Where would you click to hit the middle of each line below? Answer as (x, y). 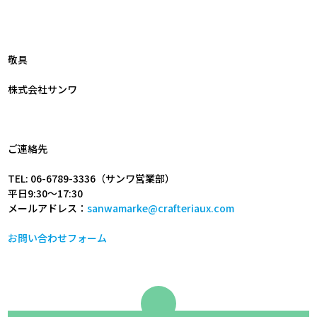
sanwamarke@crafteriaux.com (161, 208)
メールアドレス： (48, 208)
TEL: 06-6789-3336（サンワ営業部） (92, 178)
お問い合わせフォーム (58, 237)
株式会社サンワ (43, 89)
